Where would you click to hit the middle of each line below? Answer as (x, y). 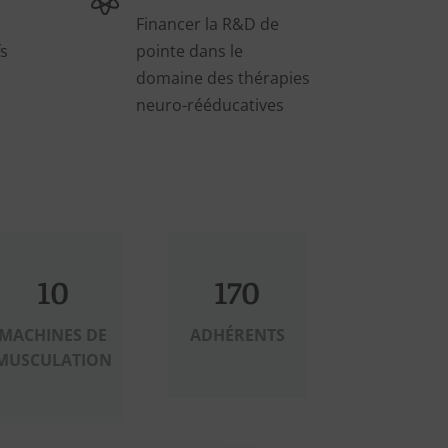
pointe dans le (190, 51)
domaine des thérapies (223, 78)
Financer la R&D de (208, 24)
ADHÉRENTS (237, 335)
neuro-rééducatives (210, 105)
